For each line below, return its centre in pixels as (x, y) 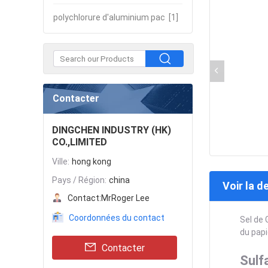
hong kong (92, 162)
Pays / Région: (79, 180)
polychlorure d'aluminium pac (109, 17)
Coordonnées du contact (117, 218)
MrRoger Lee (125, 198)
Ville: (61, 162)
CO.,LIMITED (80, 142)
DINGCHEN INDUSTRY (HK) (112, 130)
